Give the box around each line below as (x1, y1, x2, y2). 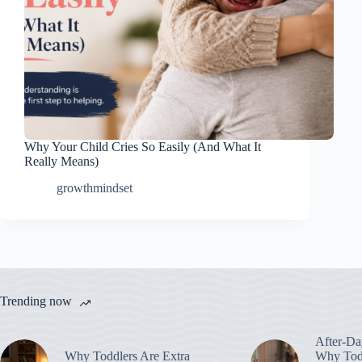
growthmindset (57, 180, 133, 195)
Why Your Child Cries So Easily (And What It (24, 140, 261, 154)
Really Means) (24, 154, 99, 169)
